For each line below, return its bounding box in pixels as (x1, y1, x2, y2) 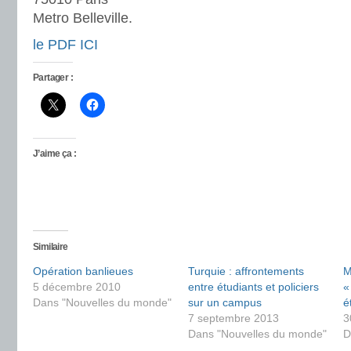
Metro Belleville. (33, 10, 132, 26)
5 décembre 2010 (33, 280, 121, 293)
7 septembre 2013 (188, 312, 279, 324)
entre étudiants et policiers (188, 280, 319, 293)
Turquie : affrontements (188, 265, 304, 277)
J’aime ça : (33, 148, 77, 159)
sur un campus (188, 296, 262, 309)
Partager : (33, 72, 73, 83)
